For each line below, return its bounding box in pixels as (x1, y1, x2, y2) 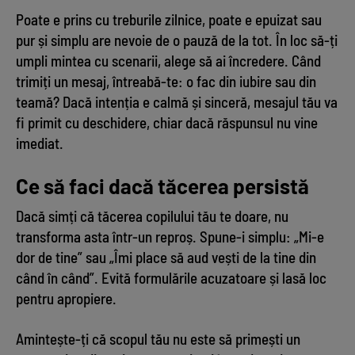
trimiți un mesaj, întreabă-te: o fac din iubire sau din (16, 71, 316, 90)
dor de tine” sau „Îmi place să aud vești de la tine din (16, 247, 316, 266)
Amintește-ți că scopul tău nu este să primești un (16, 329, 300, 348)
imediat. (16, 133, 63, 152)
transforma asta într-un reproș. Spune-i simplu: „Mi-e (16, 227, 324, 246)
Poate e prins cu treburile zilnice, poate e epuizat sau (16, 10, 322, 29)
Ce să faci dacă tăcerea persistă (16, 173, 309, 198)
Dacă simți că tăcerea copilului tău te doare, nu (16, 206, 288, 225)
